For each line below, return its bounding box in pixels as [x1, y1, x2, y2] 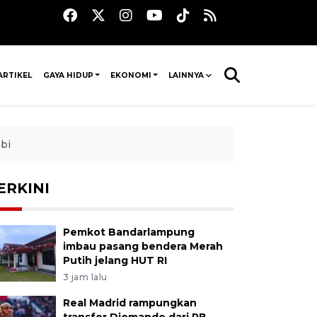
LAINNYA [168, 70, 204, 80]
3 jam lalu [62, 272, 108, 282]
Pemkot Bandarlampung [62, 226, 195, 238]
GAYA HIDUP [42, 70, 93, 80]
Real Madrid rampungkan [62, 296, 197, 309]
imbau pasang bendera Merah [62, 240, 223, 253]
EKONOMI [110, 70, 151, 80]
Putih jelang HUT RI [62, 254, 167, 267]
